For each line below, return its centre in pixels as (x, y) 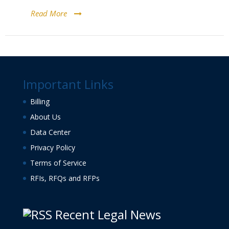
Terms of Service (58, 163)
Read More (49, 13)
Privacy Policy (52, 147)
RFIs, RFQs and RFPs (65, 178)
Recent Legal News (108, 215)
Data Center (50, 132)
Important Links (68, 84)
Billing (40, 101)
